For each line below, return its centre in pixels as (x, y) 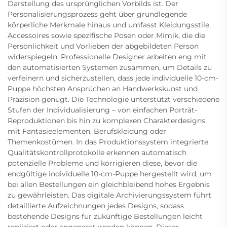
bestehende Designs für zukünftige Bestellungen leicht (105, 216)
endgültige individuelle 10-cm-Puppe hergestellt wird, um (110, 174)
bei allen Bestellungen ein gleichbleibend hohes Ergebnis (109, 184)
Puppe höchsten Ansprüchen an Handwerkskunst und (103, 88)
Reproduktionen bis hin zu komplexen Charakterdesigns (106, 120)
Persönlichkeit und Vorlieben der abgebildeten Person (103, 46)
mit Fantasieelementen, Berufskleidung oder (87, 131)
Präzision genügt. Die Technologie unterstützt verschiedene (113, 99)
